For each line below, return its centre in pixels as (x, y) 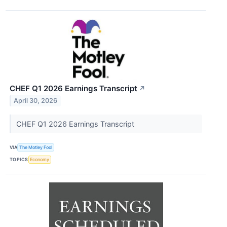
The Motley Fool (36, 147)
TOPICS (19, 160)
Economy (40, 160)
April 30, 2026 (36, 101)
